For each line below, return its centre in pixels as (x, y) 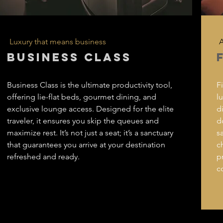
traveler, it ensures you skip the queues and (83, 121)
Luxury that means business (58, 42)
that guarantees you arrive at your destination (86, 145)
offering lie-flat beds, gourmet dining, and (82, 97)
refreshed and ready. (44, 157)
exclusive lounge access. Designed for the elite (90, 109)
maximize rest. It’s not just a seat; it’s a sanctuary (90, 133)
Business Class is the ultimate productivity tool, (90, 85)
